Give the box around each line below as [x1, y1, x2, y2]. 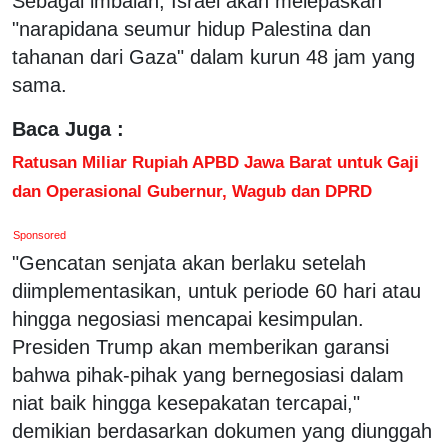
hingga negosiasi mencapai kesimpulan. [12, 307, 364, 330]
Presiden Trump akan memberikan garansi [12, 335, 389, 358]
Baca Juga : [12, 117, 124, 140]
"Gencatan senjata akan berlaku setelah [12, 251, 366, 274]
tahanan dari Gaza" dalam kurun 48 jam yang [12, 45, 415, 68]
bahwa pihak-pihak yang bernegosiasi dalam [12, 363, 404, 386]
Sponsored [13, 228, 67, 241]
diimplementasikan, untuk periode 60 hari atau [12, 279, 421, 302]
